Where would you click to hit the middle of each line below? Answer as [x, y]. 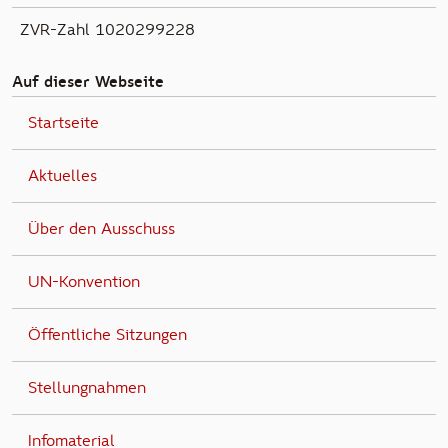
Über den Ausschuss [101, 228]
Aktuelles [62, 175]
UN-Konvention [84, 281]
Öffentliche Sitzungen [107, 334]
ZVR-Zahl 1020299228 [107, 29]
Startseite [63, 122]
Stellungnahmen [87, 387]
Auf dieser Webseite [88, 81]
